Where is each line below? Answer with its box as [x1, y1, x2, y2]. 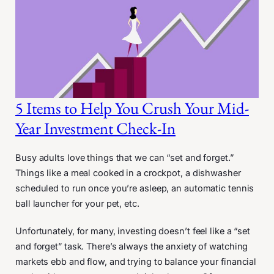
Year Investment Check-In [15, 117, 176, 139]
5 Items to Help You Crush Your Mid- [15, 97, 249, 119]
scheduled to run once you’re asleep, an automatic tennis [15, 182, 254, 194]
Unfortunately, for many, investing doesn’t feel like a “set [15, 225, 251, 237]
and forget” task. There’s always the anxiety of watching [15, 240, 248, 252]
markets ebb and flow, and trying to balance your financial [15, 256, 257, 267]
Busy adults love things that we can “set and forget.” [15, 152, 234, 163]
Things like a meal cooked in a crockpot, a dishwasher [15, 167, 241, 179]
